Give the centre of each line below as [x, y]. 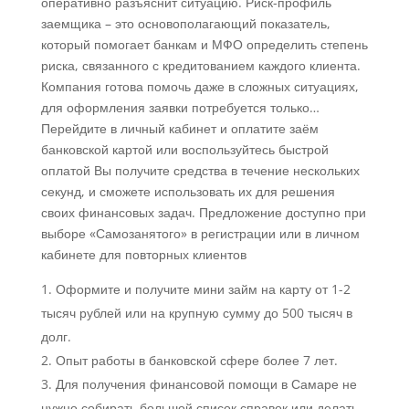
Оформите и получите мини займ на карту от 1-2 [203, 289]
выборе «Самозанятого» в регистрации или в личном [200, 234]
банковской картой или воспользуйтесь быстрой [184, 150]
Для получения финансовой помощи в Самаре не [206, 384]
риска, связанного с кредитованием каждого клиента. [200, 66]
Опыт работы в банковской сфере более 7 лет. [196, 361]
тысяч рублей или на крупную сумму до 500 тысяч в [196, 313]
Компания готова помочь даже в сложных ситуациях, [199, 87]
